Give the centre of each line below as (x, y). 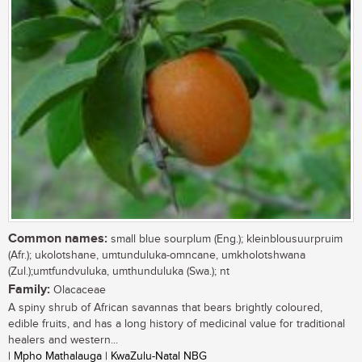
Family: (29, 290)
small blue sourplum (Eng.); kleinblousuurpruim (225, 240)
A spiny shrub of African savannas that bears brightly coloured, (165, 308)
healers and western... (63, 341)
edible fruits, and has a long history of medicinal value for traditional (177, 324)
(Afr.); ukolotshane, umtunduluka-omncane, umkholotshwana (157, 256)
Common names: (58, 239)
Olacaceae (78, 290)
